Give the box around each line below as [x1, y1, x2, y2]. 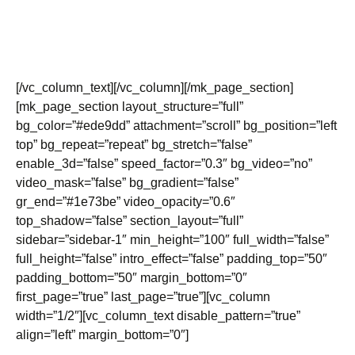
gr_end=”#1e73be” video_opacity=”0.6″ [16, 195, 235, 208]
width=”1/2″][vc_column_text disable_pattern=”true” [16, 309, 300, 323]
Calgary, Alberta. [16, 43, 109, 56]
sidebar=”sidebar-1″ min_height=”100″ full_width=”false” [16, 233, 329, 246]
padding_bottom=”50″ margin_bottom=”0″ [16, 271, 247, 284]
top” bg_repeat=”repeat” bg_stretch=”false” [16, 138, 252, 151]
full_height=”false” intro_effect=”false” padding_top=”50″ [16, 252, 327, 265]
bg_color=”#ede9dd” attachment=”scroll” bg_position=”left [16, 119, 337, 132]
